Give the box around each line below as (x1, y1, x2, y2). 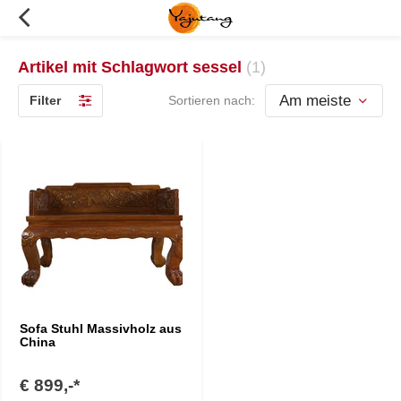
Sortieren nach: (168, 93, 255, 107)
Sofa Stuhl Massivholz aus (20, 321, 182, 336)
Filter (30, 93, 61, 107)
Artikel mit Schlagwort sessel (18, 58, 246, 76)
